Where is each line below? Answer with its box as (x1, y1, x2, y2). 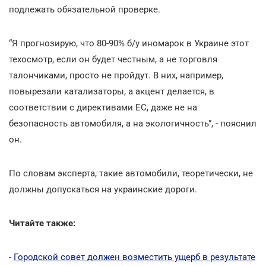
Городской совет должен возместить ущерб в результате (14, 251, 255, 262)
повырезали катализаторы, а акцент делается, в (9, 85, 214, 97)
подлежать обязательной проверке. (9, 4, 160, 15)
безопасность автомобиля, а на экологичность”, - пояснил (9, 118, 256, 129)
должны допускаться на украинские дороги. (9, 183, 197, 195)
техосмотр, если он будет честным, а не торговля (9, 53, 217, 65)
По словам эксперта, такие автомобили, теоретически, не (9, 167, 253, 179)
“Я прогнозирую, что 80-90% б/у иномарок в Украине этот (9, 37, 249, 49)
